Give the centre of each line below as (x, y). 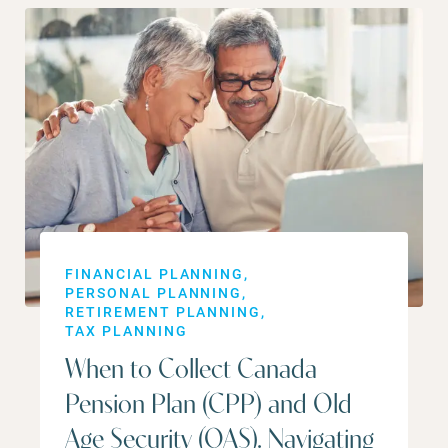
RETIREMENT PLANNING (163, 311)
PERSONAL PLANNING (154, 292)
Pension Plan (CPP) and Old (208, 405)
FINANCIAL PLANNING (155, 273)
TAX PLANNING (126, 330)
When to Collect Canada (191, 370)
